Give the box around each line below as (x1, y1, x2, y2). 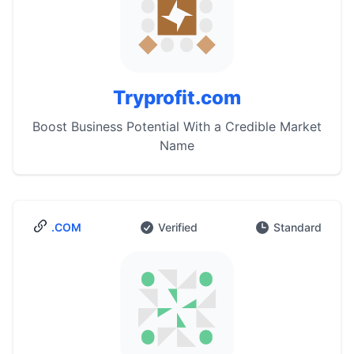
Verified (157, 220, 198, 234)
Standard (273, 220, 322, 234)
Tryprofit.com (113, 86, 241, 109)
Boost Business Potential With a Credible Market (32, 119, 322, 134)
